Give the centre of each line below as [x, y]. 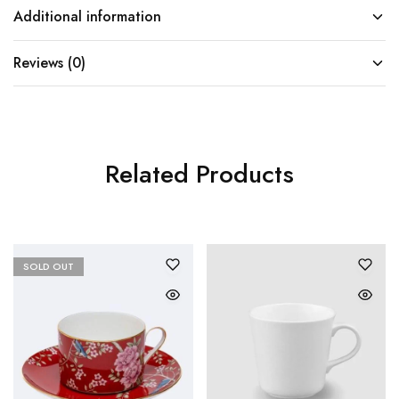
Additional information [87, 16]
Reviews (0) [49, 62]
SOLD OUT [49, 266]
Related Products [199, 174]
